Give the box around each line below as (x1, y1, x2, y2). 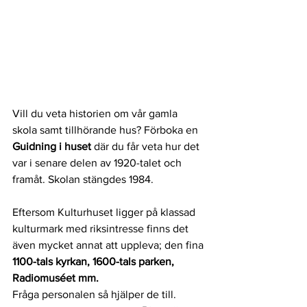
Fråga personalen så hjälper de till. (12, 288, 179, 301)
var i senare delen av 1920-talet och (12, 157, 184, 169)
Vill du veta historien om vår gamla (12, 108, 180, 120)
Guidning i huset (12, 140, 94, 153)
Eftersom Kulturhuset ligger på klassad (12, 206, 198, 219)
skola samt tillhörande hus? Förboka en (12, 124, 201, 136)
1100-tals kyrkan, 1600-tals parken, (12, 256, 177, 268)
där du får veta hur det (94, 140, 202, 153)
